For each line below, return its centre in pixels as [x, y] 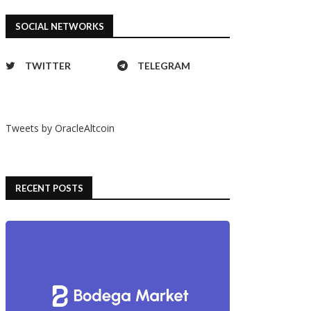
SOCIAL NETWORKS [60, 27]
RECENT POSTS [50, 188]
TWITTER [48, 66]
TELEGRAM [164, 66]
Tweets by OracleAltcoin [60, 128]
